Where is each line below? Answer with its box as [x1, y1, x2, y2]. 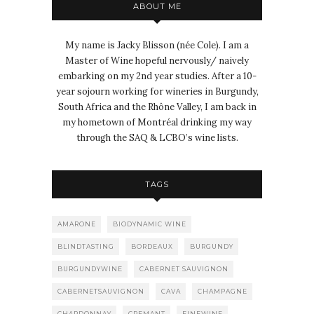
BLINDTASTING [57, 243, 114, 251]
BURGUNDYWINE [57, 265, 123, 273]
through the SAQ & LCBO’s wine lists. [76, 132, 238, 144]
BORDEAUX [131, 243, 173, 251]
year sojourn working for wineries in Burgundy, [55, 86, 259, 98]
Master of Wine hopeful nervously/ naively [65, 55, 249, 67]
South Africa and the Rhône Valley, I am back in [57, 101, 257, 114]
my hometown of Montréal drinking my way [62, 116, 252, 129]
